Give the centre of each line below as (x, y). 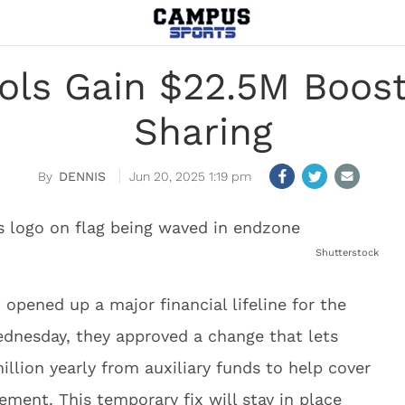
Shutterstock (347, 253)
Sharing (202, 132)
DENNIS (82, 176)
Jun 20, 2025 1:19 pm (190, 176)
